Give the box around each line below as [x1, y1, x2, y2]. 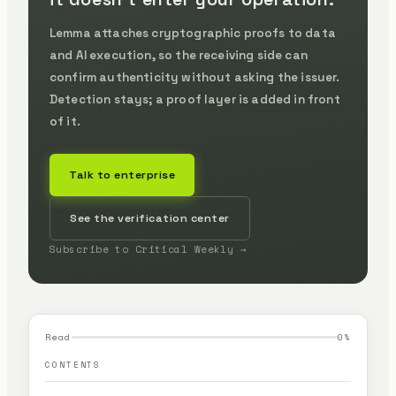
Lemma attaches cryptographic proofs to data [49, 26, 336, 41]
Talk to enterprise [69, 168, 175, 182]
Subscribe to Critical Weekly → [49, 242, 247, 256]
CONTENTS [45, 358, 102, 370]
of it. [49, 114, 80, 129]
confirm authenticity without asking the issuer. [49, 70, 340, 85]
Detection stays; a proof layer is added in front [49, 92, 340, 107]
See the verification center [70, 211, 230, 225]
